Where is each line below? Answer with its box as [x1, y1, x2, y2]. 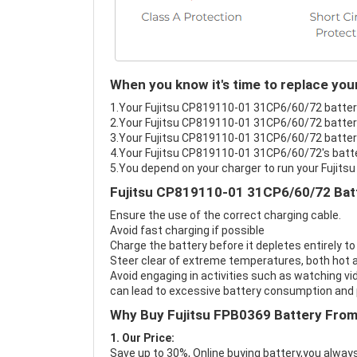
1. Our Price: [110, 331, 175, 344]
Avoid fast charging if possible [110, 224, 265, 237]
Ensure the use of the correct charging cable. [110, 209, 341, 222]
